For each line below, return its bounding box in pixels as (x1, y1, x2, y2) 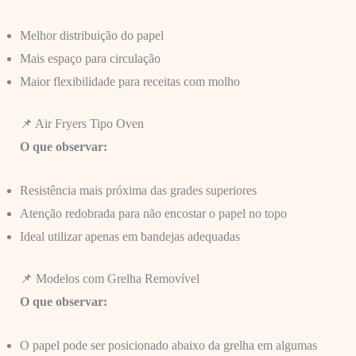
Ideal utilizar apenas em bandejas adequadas (19, 230, 240, 244)
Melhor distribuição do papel (19, 29, 164, 43)
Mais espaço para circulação (19, 52, 161, 66)
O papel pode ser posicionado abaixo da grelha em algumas (19, 338, 317, 352)
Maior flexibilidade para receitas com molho (19, 75, 240, 89)
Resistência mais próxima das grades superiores (19, 184, 257, 198)
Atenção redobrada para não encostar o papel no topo (19, 207, 287, 221)
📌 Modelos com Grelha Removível (19, 272, 199, 286)
